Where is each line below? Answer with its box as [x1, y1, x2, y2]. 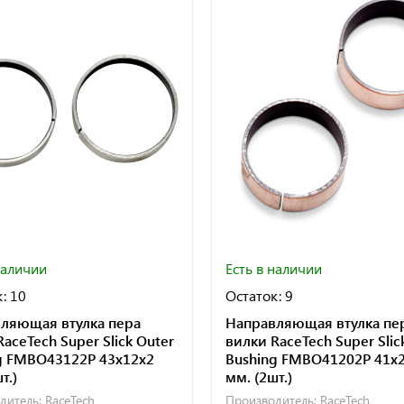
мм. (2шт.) [225, 366, 292, 386]
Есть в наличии [225, 258, 322, 278]
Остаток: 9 [225, 285, 293, 305]
